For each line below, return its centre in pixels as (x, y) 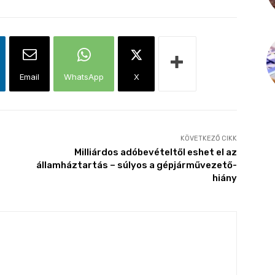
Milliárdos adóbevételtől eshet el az (155, 153)
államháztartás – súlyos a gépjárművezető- (136, 165)
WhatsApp (84, 77)
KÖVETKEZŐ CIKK (208, 139)
